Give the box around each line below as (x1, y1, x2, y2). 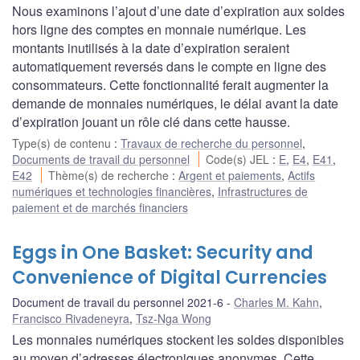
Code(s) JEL (206, 150, 273, 167)
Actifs (288, 166, 316, 183)
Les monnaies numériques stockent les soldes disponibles (12, 329, 344, 349)
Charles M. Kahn (234, 293, 319, 310)
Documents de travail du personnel (12, 150, 190, 167)
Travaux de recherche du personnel (121, 134, 302, 151)
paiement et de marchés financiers (12, 198, 188, 215)
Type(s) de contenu (12, 134, 114, 151)
